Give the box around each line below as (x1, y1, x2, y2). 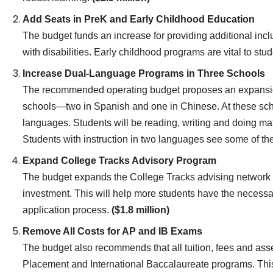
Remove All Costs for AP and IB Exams (23, 225, 203, 236)
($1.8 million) (112, 204, 170, 215)
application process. (23, 204, 112, 215)
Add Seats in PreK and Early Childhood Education (23, 14, 255, 25)
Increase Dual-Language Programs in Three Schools (23, 68, 266, 79)
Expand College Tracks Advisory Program (23, 155, 217, 166)
